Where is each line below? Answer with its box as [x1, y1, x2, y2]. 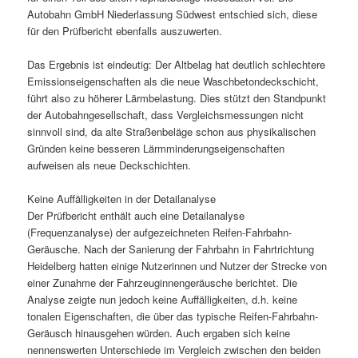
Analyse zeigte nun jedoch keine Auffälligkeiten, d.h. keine [27, 292, 298, 308]
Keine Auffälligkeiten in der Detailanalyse [27, 191, 220, 207]
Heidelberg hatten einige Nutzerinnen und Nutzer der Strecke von [27, 258, 328, 274]
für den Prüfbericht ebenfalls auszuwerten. [27, 23, 226, 39]
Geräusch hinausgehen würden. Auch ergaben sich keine [27, 325, 291, 341]
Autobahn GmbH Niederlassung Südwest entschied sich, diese [27, 6, 318, 22]
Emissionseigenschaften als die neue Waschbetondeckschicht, [27, 74, 320, 89]
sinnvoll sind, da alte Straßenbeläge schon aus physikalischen [27, 124, 316, 140]
